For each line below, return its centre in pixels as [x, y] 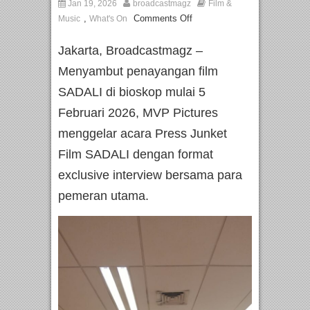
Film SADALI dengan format [136, 155]
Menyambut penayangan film [138, 72]
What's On [108, 19]
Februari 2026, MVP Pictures [138, 113]
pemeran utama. [103, 196]
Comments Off [163, 19]
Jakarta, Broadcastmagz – [130, 51]
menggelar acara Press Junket [143, 134]
